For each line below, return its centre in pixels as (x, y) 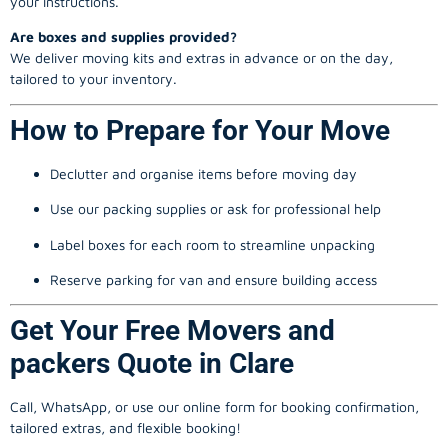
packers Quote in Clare (152, 364)
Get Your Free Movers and (172, 331)
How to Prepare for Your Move (200, 130)
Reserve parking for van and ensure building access (213, 279)
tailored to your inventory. (93, 79)
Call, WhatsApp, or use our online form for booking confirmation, (214, 407)
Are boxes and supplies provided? (123, 37)
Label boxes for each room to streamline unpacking (212, 244)
